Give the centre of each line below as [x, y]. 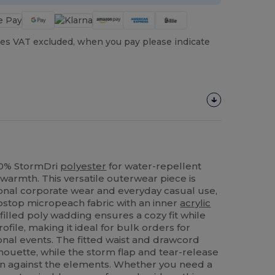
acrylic [196, 203]
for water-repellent [154, 166]
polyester [83, 166]
